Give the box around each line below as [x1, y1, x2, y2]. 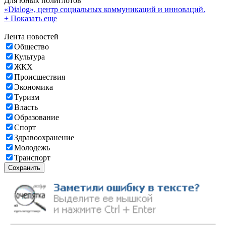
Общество [14, 42, 49, 51]
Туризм [14, 92, 39, 101]
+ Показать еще [4, 14, 57, 23]
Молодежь [14, 143, 50, 152]
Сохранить [8, 163, 40, 172]
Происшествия [14, 72, 65, 81]
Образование [14, 112, 59, 122]
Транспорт [14, 153, 50, 162]
